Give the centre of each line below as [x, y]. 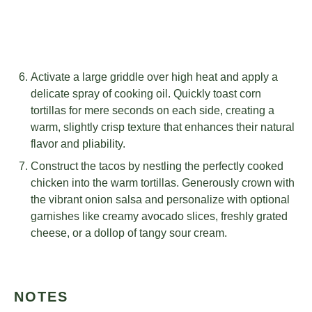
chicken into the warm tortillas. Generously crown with [163, 183]
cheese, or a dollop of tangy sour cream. [129, 233]
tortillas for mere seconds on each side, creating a [153, 111]
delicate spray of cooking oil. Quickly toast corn [146, 94]
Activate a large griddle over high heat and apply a [154, 77]
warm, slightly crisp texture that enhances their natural [163, 127]
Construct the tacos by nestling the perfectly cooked [157, 166]
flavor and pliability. [78, 144]
